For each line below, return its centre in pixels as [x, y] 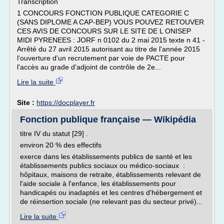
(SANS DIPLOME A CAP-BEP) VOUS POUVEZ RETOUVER [110, 22]
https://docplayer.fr [66, 102]
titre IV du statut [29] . [54, 133]
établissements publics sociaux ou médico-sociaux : [102, 165]
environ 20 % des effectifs [61, 145]
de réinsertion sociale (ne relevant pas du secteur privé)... [111, 201]
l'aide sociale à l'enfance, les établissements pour [98, 183]
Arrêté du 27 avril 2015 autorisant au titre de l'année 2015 [108, 49]
